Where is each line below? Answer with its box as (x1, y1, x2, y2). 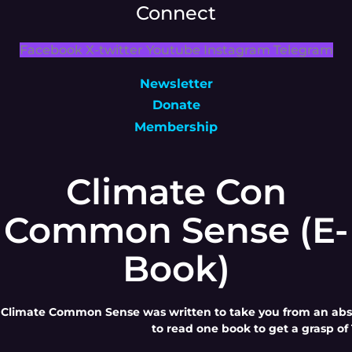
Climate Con (65, 170, 287, 214)
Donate (152, 97, 200, 113)
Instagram (203, 42, 270, 57)
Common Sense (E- (4, 208, 348, 252)
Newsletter (139, 75, 213, 91)
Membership (134, 119, 218, 134)
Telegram (273, 42, 333, 57)
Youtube (145, 42, 200, 57)
